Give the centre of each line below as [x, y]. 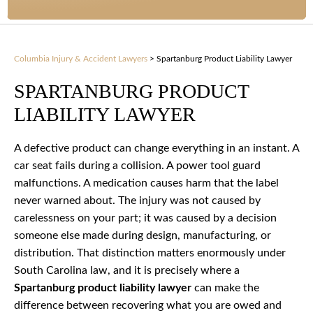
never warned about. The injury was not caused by [137, 201]
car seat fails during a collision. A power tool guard [137, 166]
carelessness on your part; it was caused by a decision [145, 218]
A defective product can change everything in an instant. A [156, 148]
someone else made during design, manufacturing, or [143, 236]
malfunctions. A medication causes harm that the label [146, 183]
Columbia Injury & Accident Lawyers [81, 59]
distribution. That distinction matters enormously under [150, 253]
